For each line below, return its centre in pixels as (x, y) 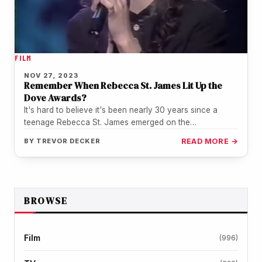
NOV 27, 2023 (51, 75)
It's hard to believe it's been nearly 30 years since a (121, 110)
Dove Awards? (55, 97)
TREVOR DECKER (68, 141)
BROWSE (46, 200)
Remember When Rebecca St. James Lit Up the (123, 85)
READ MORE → (209, 141)
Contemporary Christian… (72, 134)
